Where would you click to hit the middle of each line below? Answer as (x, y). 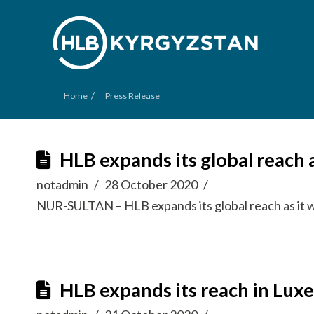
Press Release (132, 96)
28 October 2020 (151, 184)
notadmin (62, 184)
